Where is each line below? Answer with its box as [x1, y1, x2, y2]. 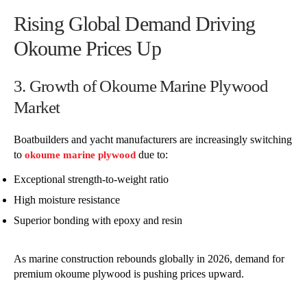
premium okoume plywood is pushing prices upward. [14, 267, 244, 280]
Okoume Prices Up [14, 36, 161, 60]
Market [14, 98, 60, 117]
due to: [136, 148, 168, 160]
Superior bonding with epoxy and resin [14, 214, 182, 226]
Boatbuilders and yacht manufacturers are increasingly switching [14, 133, 292, 145]
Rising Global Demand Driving [14, 12, 255, 35]
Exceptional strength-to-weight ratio [14, 173, 169, 185]
